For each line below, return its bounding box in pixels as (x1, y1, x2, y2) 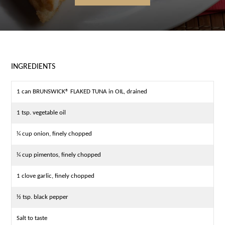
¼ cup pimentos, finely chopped (17, 152, 101, 159)
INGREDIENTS (11, 63, 56, 71)
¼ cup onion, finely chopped (17, 131, 92, 138)
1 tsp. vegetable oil (17, 109, 66, 117)
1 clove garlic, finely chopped (17, 173, 95, 180)
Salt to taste (17, 215, 48, 222)
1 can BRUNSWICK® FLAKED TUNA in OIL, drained (17, 88, 148, 95)
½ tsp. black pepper (17, 194, 69, 201)
